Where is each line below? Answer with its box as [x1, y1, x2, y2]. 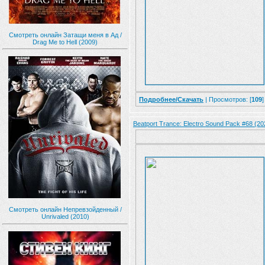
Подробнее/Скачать [139, 96, 203, 103]
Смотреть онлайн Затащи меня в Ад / [8, 31, 122, 38]
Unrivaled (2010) [41, 213, 89, 220]
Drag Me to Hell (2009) [33, 38, 98, 46]
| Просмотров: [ [203, 96, 251, 103]
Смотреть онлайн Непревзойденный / [8, 206, 122, 213]
